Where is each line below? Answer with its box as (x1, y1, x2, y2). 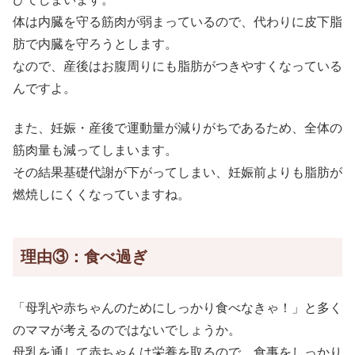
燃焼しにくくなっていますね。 (13, 188, 190, 202)
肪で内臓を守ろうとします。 (13, 37, 177, 52)
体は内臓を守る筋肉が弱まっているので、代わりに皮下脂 (13, 15, 342, 29)
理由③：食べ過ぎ (21, 248, 147, 266)
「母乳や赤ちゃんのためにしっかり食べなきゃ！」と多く (13, 300, 342, 315)
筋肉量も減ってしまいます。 (13, 143, 177, 158)
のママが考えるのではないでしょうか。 (13, 323, 241, 337)
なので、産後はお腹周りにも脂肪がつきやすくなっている (13, 59, 342, 74)
